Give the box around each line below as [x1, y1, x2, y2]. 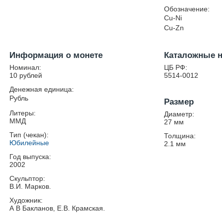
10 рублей [9, 71, 43, 79]
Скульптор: [9, 174, 46, 182]
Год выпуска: [9, 153, 52, 161]
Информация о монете [9, 51, 103, 60]
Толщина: [164, 132, 196, 140]
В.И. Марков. [9, 182, 52, 190]
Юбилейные [9, 139, 50, 147]
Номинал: [9, 63, 42, 71]
